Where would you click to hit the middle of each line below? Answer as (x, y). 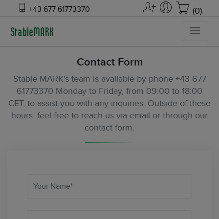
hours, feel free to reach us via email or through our (109, 116)
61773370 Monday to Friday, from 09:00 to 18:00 (109, 91)
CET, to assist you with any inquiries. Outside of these (109, 103)
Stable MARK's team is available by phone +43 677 (109, 79)
